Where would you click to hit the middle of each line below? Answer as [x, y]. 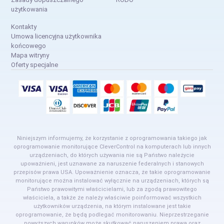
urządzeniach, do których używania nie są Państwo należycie [112, 155]
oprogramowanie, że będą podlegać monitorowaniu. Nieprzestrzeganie [112, 214]
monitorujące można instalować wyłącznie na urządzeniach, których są [112, 180]
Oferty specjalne [35, 64]
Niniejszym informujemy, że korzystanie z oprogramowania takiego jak [112, 138]
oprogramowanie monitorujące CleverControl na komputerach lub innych [112, 146]
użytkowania [29, 9]
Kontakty [24, 26]
